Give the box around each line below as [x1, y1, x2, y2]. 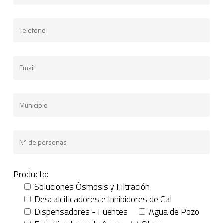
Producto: [13, 167, 48, 181]
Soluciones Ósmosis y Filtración [34, 179, 150, 193]
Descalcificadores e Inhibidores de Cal [34, 192, 172, 206]
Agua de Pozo [148, 204, 199, 218]
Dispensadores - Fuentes [34, 204, 128, 218]
